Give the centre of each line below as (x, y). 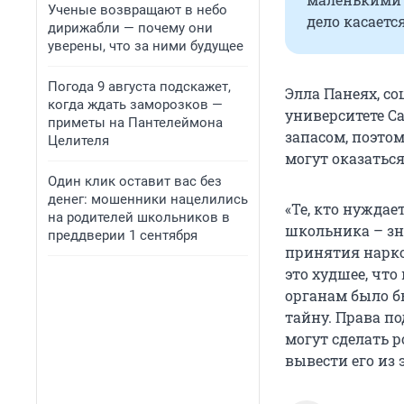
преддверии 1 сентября (123, 235)
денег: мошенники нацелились (148, 199)
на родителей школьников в (139, 217)
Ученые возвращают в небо (138, 10)
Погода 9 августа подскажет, (139, 87)
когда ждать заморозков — (135, 105)
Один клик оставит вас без (135, 181)
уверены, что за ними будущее (146, 46)
